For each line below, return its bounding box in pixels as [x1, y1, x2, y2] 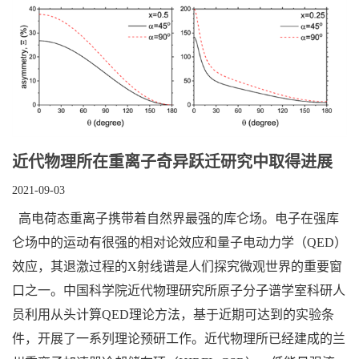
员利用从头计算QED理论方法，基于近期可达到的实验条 [12, 308, 334, 322]
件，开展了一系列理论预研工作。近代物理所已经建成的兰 [12, 332, 345, 346]
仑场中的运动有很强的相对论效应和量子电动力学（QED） [12, 236, 347, 250]
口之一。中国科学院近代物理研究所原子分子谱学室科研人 [12, 284, 345, 298]
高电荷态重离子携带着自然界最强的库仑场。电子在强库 [12, 212, 339, 226]
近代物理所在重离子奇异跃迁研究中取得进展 [12, 153, 333, 171]
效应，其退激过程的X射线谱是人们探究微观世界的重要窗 [12, 260, 342, 274]
